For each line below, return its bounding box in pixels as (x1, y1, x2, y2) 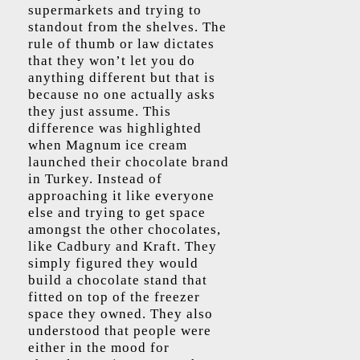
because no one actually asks (28, 87, 215, 102)
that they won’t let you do (28, 53, 195, 68)
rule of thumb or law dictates (28, 36, 215, 51)
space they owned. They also (28, 306, 213, 321)
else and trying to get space (28, 205, 206, 220)
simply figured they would (28, 256, 198, 271)
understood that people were (28, 323, 211, 338)
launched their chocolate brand (28, 154, 229, 170)
